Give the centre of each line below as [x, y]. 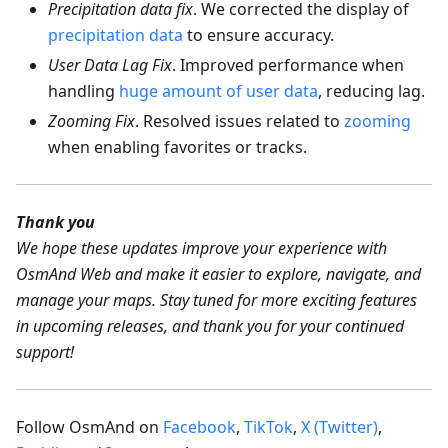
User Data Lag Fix [110, 64]
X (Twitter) [339, 426]
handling [83, 90]
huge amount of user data [218, 90]
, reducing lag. [371, 90]
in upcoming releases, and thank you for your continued [210, 325]
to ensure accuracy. [258, 34]
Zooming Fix [91, 120]
